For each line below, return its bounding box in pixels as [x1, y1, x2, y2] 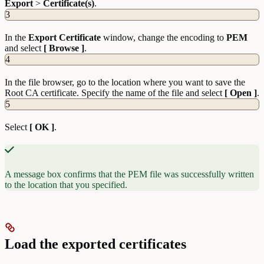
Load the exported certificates [5, 236, 186, 252]
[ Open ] [225, 88, 257, 98]
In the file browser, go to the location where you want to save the [5, 77, 245, 88]
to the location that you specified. [5, 180, 127, 190]
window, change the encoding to [101, 32, 226, 43]
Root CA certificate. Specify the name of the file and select [5, 88, 225, 98]
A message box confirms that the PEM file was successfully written [5, 169, 254, 180]
